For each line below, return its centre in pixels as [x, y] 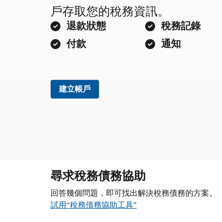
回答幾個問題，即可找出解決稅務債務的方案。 [134, 193]
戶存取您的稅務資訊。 [110, 11]
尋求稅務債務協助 [98, 176]
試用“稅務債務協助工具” [94, 205]
